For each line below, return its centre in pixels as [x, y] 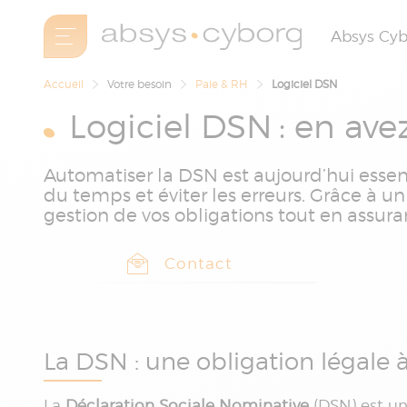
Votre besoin [139, 84]
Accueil [64, 84]
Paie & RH [222, 84]
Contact [199, 263]
